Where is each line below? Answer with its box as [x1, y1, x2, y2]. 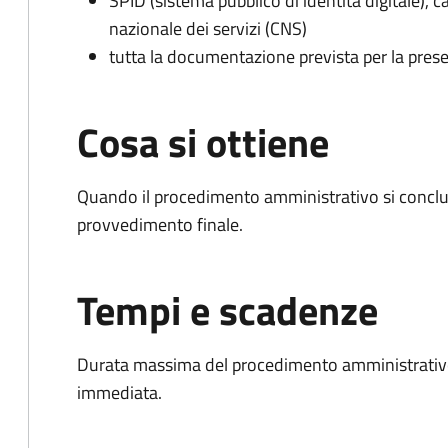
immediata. [77, 379, 162, 406]
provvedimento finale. [77, 211, 243, 238]
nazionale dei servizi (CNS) [109, 15, 307, 42]
